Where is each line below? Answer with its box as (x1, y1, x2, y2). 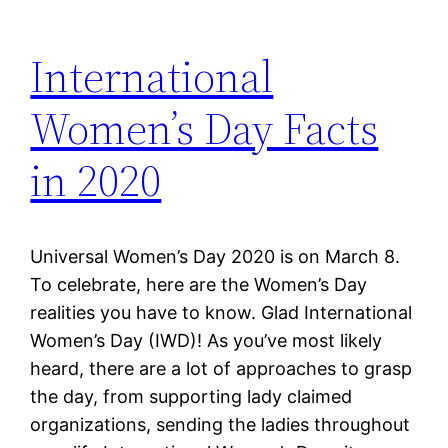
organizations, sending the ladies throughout (30, 414, 411, 436)
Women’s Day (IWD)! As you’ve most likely (30, 330, 383, 352)
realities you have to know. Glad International (30, 302, 413, 324)
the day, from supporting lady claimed (30, 386, 353, 408)
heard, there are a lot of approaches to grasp (30, 358, 413, 380)
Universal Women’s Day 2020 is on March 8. (30, 246, 401, 268)
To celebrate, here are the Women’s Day (30, 274, 368, 296)
